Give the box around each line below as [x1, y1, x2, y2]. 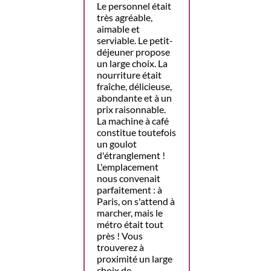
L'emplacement [97, 161, 158, 173]
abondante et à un [97, 92, 172, 104]
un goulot [97, 138, 137, 150]
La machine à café [97, 115, 169, 127]
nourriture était [97, 69, 162, 81]
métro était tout [97, 218, 163, 230]
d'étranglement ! [97, 149, 165, 162]
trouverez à [97, 241, 144, 253]
